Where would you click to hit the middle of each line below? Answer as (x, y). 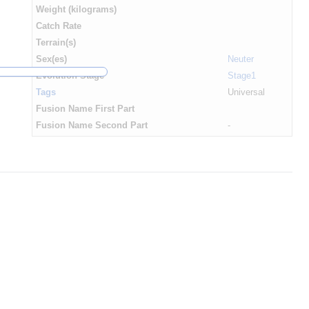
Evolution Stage (70, 76)
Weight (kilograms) (76, 10)
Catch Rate (59, 27)
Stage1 (242, 76)
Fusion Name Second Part (92, 126)
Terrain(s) (56, 43)
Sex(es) (51, 60)
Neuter (241, 60)
